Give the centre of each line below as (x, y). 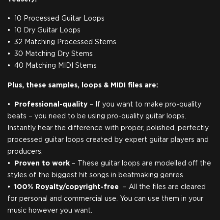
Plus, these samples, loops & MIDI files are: (83, 85)
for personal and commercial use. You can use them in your (105, 199)
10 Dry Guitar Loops (47, 30)
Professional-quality (51, 105)
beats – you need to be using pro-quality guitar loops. (97, 116)
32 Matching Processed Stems (65, 42)
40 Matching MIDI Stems (55, 66)
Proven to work (42, 164)
